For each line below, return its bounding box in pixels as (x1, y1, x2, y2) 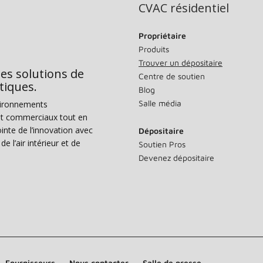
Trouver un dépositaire (139, 58, 222, 68)
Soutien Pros (139, 139, 186, 149)
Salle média (139, 98, 181, 108)
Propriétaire (139, 31, 186, 41)
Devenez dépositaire (139, 153, 214, 163)
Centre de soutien (139, 71, 205, 81)
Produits (139, 44, 169, 54)
